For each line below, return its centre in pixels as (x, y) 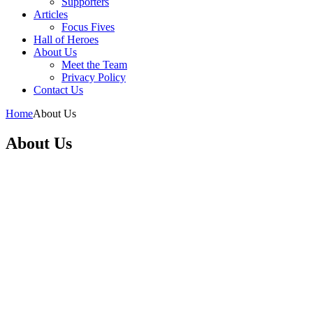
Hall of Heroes (66, 39)
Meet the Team (94, 65)
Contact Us (58, 90)
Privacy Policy (94, 77)
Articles (51, 14)
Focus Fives (88, 27)
